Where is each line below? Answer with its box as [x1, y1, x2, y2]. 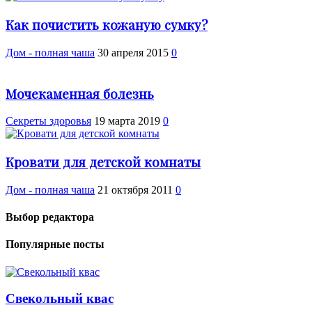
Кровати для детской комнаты [6, 153, 201, 171]
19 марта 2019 [94, 115, 160, 127]
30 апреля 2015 [97, 46, 169, 58]
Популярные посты [6, 238, 104, 251]
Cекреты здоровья [6, 115, 91, 127]
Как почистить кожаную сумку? [6, 16, 208, 34]
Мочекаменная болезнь [6, 84, 154, 102]
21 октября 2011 [97, 183, 173, 196]
